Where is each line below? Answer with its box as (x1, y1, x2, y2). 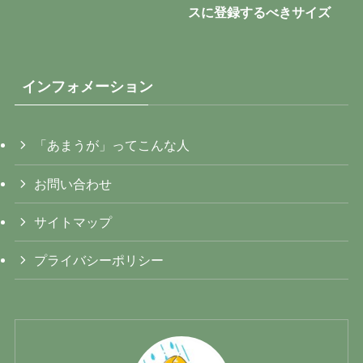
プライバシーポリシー (34, 253, 164, 268)
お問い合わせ (34, 176, 113, 191)
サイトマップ (34, 214, 113, 229)
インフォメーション (21, 78, 153, 95)
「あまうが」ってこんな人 (34, 138, 190, 153)
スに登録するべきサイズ (188, 5, 331, 20)
